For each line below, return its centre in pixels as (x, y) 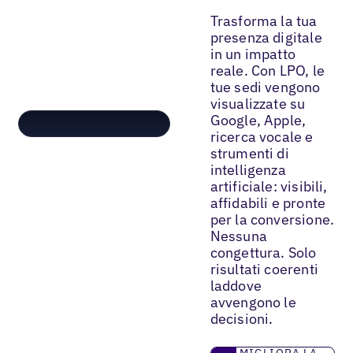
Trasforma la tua (264, 20)
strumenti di (249, 153)
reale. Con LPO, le (267, 70)
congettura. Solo (263, 252)
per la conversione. (272, 219)
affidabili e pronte (268, 203)
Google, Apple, (258, 120)
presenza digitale (266, 37)
